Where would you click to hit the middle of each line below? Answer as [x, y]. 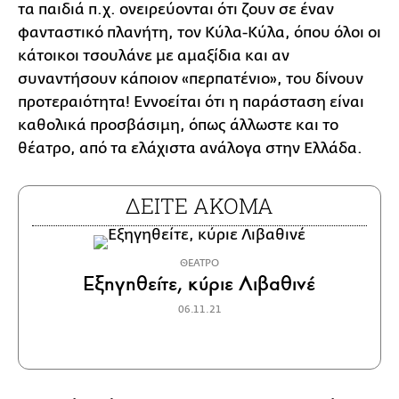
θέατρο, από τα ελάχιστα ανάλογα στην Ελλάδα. [192, 148]
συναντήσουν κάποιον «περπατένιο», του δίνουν [191, 78]
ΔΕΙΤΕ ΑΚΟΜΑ [199, 205]
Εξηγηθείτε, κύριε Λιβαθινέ [199, 283]
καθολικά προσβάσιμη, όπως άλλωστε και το [178, 125]
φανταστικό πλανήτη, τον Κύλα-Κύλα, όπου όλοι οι [199, 32]
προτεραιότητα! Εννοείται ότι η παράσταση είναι [191, 102]
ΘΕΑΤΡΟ [199, 263]
